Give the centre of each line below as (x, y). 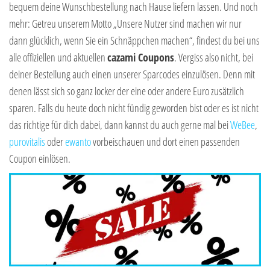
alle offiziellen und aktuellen (58, 58)
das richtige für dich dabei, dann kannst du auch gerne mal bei (120, 125)
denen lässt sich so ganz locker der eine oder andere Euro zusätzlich (127, 91)
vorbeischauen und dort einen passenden (165, 142)
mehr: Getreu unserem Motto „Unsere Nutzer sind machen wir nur (125, 24)
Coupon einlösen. (40, 159)
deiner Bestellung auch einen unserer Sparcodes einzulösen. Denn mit (132, 74)
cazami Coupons (141, 58)
